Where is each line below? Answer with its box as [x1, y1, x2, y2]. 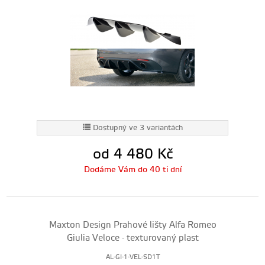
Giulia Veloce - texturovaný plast [66, 232, 199, 244]
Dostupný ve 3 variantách [92, 123, 183, 132]
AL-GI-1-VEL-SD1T [105, 253, 160, 261]
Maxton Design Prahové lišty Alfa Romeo [49, 219, 216, 231]
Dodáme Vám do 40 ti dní [83, 164, 182, 175]
